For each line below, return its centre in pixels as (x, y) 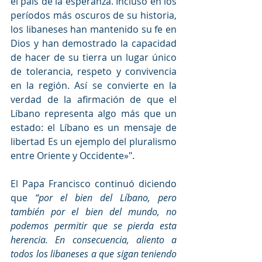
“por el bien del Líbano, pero (106, 197)
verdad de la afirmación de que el (94, 99)
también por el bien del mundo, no (94, 211)
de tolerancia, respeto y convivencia (94, 71)
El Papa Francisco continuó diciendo (94, 183)
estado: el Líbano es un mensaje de (94, 127)
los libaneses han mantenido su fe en (94, 29)
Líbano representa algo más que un (94, 113)
